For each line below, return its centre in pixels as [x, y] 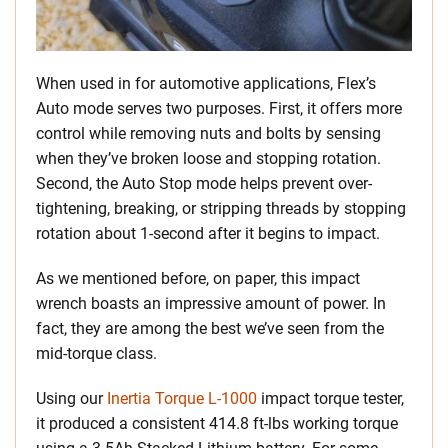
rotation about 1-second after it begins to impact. [208, 233]
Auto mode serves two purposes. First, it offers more [219, 108]
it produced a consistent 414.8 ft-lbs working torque [217, 423]
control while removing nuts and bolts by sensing [208, 133]
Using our [71, 398]
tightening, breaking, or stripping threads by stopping [221, 208]
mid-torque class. [96, 353]
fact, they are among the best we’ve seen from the [210, 328]
